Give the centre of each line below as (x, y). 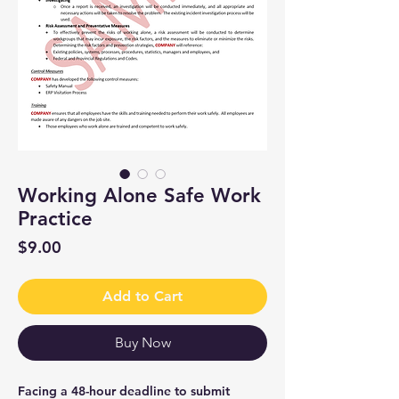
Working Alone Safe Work (139, 195)
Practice (55, 218)
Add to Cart (142, 296)
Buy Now (142, 342)
